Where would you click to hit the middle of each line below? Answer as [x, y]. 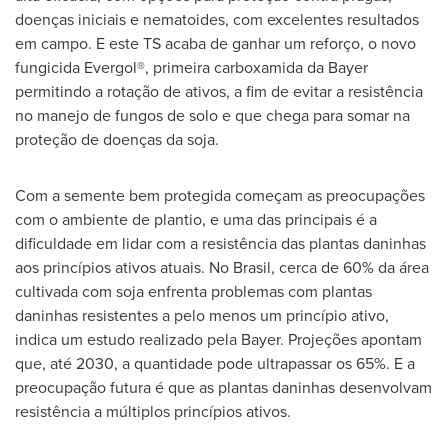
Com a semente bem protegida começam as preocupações [220, 195]
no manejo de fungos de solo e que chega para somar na [212, 115]
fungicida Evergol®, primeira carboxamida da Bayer [191, 67]
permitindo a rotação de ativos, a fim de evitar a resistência [219, 91]
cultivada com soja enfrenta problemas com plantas [193, 291]
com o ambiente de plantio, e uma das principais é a [196, 219]
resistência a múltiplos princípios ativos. [153, 411]
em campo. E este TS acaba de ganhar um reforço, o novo [215, 43]
